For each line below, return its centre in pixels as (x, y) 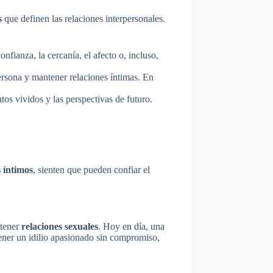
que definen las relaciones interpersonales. (83, 18)
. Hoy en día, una (131, 227)
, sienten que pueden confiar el (91, 170)
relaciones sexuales (60, 227)
